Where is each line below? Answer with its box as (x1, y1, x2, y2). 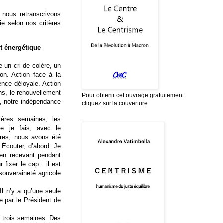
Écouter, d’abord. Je (2, 142, 61, 150)
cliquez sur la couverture (82, 99, 148, 107)
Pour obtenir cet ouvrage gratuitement (82, 91, 184, 99)
